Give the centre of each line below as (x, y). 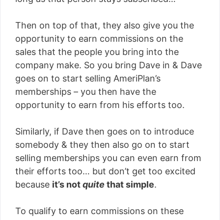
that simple (129, 184)
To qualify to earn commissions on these (99, 211)
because (34, 184)
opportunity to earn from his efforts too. (100, 105)
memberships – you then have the (86, 92)
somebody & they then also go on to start (102, 145)
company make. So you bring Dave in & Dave (109, 65)
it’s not (67, 184)
